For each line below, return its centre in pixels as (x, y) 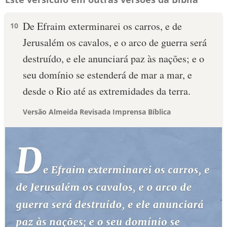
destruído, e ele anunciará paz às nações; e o (113, 59)
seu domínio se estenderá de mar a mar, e (107, 75)
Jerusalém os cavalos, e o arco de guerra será (115, 42)
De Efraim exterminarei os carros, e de (102, 26)
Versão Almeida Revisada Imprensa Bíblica (97, 112)
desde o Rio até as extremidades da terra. (107, 91)
